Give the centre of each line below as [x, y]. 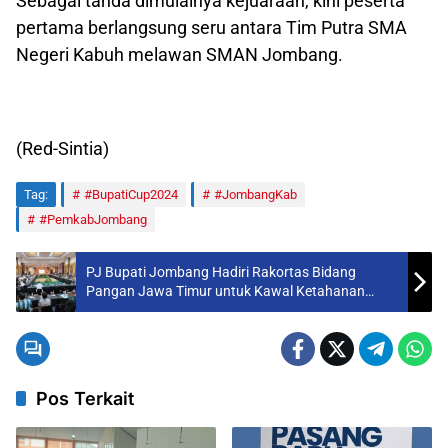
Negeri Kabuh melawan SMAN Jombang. [179, 54]
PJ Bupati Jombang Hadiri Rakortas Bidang [221, 271]
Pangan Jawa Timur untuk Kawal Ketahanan [225, 290]
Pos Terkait [85, 398]
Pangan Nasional [139, 309]
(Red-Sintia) [62, 148]
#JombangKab [255, 194]
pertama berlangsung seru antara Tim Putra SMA [211, 27]
